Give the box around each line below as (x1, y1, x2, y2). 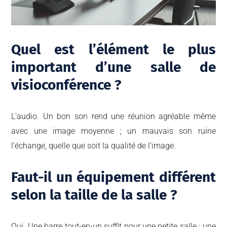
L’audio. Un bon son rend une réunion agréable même (11, 111, 216, 122)
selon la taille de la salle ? (11, 186, 177, 204)
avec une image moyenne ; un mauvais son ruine (11, 126, 216, 136)
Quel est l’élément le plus (11, 41, 216, 58)
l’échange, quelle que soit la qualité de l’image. (11, 141, 176, 151)
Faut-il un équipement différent (11, 169, 216, 186)
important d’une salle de (11, 59, 216, 76)
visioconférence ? (11, 77, 122, 94)
